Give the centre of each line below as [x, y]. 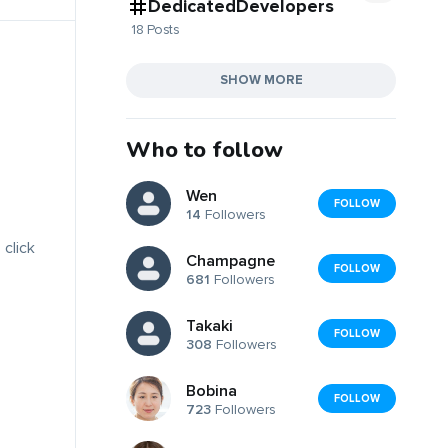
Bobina [211, 391]
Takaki [209, 326]
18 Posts [155, 29]
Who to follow [204, 149]
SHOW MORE [261, 79]
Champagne [230, 261]
